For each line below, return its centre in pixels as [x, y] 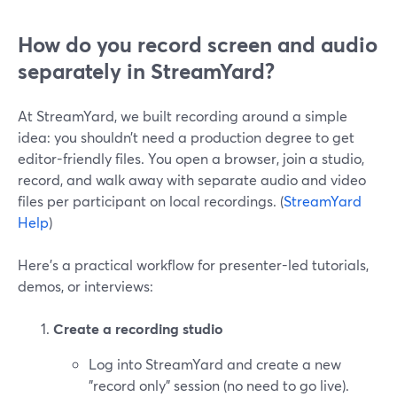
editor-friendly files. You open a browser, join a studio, [191, 158]
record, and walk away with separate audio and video [192, 179]
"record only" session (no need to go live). [219, 385]
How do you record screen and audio [198, 44]
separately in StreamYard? [146, 71]
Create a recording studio [138, 328]
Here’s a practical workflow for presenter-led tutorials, [193, 265]
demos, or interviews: [86, 286]
